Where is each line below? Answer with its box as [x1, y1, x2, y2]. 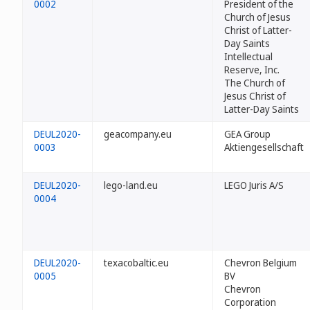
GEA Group [224, 127, 271, 140]
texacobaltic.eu [104, 256, 169, 269]
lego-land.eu [104, 179, 158, 192]
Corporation [224, 295, 276, 309]
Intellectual [224, 50, 273, 63]
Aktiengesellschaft [224, 140, 304, 154]
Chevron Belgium [224, 256, 297, 269]
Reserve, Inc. [224, 63, 280, 76]
